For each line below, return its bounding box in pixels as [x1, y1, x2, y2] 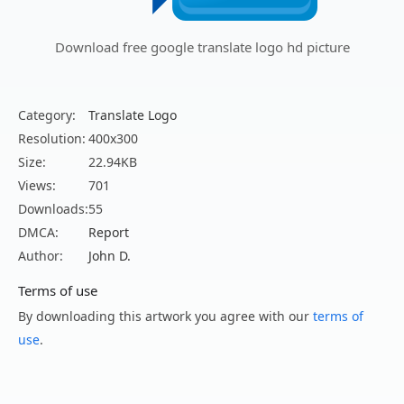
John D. [88, 247, 131, 265]
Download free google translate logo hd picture [54, 38, 350, 57]
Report [88, 224, 129, 242]
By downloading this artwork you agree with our [18, 308, 313, 326]
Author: [18, 247, 63, 265]
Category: [18, 106, 76, 124]
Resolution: [18, 130, 86, 148]
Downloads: [18, 200, 88, 218]
